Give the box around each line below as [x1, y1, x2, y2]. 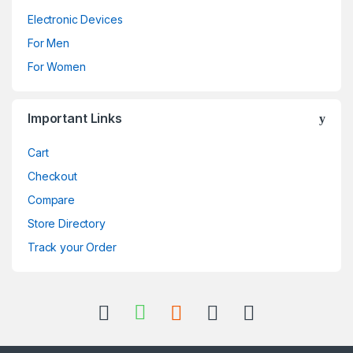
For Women [28, 59, 86, 73]
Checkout [28, 169, 77, 183]
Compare [28, 192, 76, 206]
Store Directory [28, 216, 106, 230]
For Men [28, 35, 70, 50]
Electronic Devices [28, 12, 123, 26]
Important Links [28, 110, 122, 126]
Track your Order [28, 240, 117, 254]
